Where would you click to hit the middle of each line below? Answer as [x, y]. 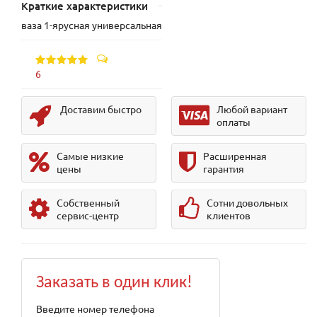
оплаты [233, 122]
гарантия [223, 169]
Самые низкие [90, 156]
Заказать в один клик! [114, 283]
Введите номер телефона [95, 309]
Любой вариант [252, 109]
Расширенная [235, 156]
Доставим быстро [101, 109]
